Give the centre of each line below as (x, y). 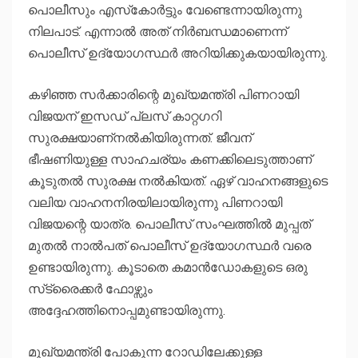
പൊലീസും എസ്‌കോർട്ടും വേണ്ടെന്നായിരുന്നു (165, 10)
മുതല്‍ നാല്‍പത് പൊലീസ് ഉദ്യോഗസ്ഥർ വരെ (169, 246)
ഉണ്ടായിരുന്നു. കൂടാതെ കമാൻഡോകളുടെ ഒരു (168, 267)
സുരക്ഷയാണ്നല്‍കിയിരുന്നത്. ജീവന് (140, 138)
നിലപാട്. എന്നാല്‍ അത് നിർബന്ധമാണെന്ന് (157, 32)
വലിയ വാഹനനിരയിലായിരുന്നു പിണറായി (155, 203)
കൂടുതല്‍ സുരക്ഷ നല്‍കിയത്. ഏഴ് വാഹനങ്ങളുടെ (178, 181)
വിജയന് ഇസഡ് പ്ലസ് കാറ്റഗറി (125, 116)
